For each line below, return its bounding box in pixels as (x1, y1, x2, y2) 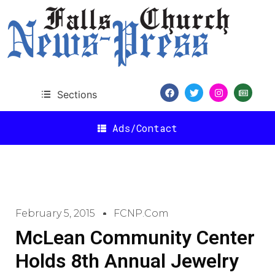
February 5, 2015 (15, 207, 95, 219)
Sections (56, 88, 97, 101)
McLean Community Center (15, 226, 255, 249)
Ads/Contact (112, 121, 177, 134)
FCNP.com (114, 207, 169, 219)
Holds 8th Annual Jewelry (15, 249, 239, 273)
